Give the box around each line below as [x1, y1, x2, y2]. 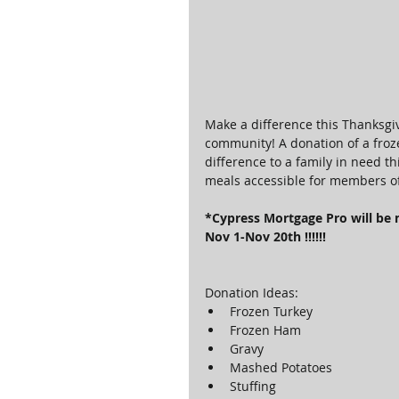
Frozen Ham [230, 322, 308, 338]
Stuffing [230, 378, 283, 395]
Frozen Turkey [230, 303, 320, 320]
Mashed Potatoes [230, 359, 339, 376]
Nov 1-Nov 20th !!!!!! [205, 228, 326, 245]
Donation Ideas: [205, 284, 302, 301]
